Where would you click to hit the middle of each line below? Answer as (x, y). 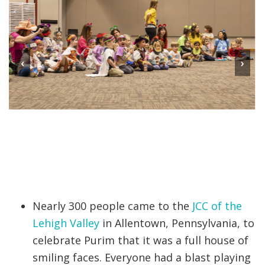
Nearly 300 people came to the (112, 206)
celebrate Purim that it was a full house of (140, 240)
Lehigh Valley (66, 223)
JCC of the (217, 206)
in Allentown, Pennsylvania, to (177, 223)
